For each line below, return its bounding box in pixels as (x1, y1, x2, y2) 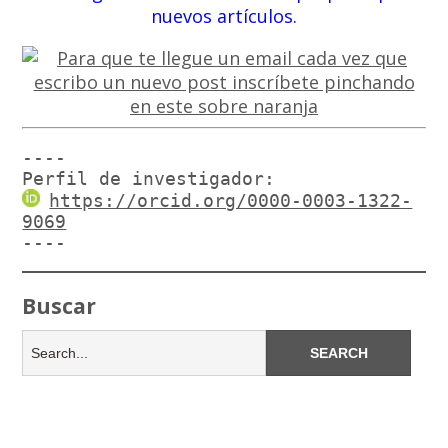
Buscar (22, 290, 97, 320)
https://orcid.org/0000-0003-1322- (49, 189, 413, 211)
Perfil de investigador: (22, 167, 276, 189)
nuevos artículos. (151, 3, 297, 28)
